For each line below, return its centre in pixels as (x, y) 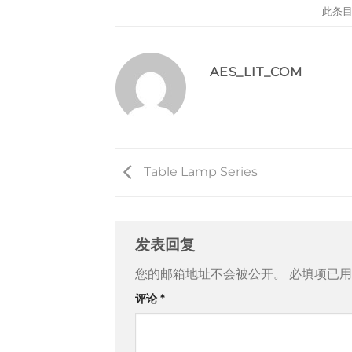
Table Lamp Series (199, 172)
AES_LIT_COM (256, 71)
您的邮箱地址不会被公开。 (211, 273)
